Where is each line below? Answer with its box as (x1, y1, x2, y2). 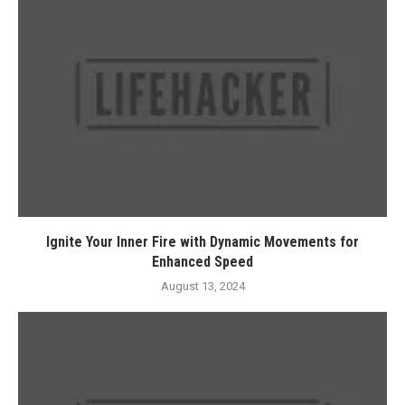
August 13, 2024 (160, 279, 245, 293)
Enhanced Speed (152, 253, 253, 270)
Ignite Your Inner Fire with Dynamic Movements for (46, 233, 359, 250)
